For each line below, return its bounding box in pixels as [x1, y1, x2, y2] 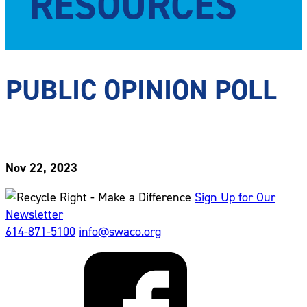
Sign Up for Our [195, 188, 275, 204]
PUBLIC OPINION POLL [5, 71, 277, 108]
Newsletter [5, 206, 63, 221]
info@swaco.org [79, 223, 161, 238]
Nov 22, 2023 [5, 159, 77, 175]
